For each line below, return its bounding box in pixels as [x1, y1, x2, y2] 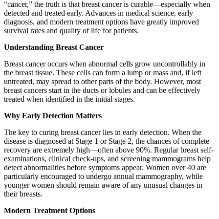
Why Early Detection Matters [4, 111, 102, 120]
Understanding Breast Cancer [4, 43, 104, 51]
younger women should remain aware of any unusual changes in [4, 180, 202, 189]
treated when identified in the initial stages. [4, 94, 135, 103]
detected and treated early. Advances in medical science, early [4, 8, 193, 17]
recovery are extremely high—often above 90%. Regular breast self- [4, 145, 214, 154]
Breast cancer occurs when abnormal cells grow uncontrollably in [4, 59, 205, 68]
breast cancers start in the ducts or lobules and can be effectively [4, 86, 200, 94]
